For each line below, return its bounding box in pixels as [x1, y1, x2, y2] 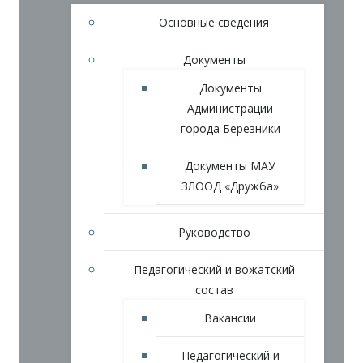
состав [194, 282, 233, 298]
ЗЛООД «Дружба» [181, 178, 279, 194]
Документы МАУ [185, 158, 275, 174]
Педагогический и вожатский [133, 262, 295, 278]
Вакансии [204, 310, 256, 327]
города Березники [180, 121, 280, 137]
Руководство [177, 224, 250, 241]
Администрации [187, 100, 273, 117]
